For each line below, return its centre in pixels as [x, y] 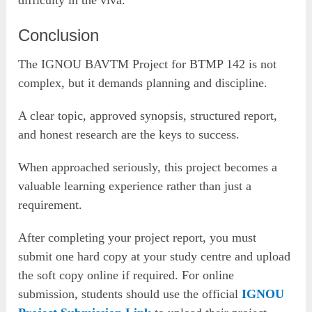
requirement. [50, 204]
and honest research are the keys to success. [129, 134]
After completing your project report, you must [138, 237]
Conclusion [59, 35]
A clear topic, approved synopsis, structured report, [148, 115]
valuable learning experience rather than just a [135, 186]
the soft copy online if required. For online [126, 275]
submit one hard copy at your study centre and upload [155, 256]
